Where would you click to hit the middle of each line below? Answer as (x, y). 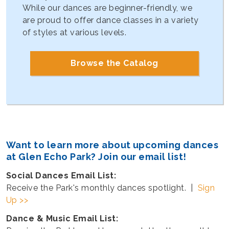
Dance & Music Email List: (64, 218)
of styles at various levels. (75, 32)
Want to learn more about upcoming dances (112, 145)
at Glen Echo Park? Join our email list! (96, 157)
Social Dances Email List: (62, 175)
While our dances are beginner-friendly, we (108, 8)
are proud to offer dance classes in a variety (111, 20)
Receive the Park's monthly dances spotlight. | (102, 188)
